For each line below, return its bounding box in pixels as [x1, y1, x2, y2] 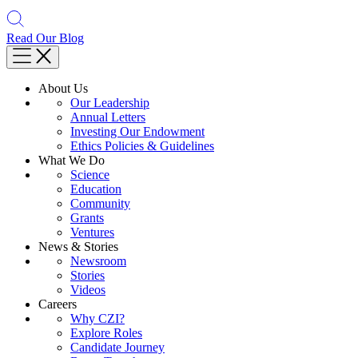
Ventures [70, 225, 114, 240]
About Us [38, 82, 88, 96]
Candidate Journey [70, 340, 165, 355]
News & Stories [38, 240, 118, 254]
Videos [70, 283, 105, 297]
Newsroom [70, 254, 126, 268]
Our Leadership [70, 96, 149, 110]
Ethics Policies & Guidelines [70, 139, 214, 153]
